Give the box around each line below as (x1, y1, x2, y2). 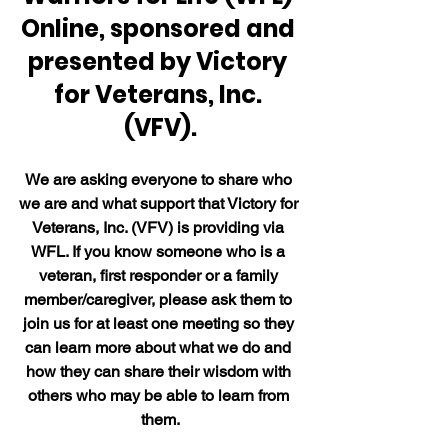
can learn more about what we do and (25, 338, 295, 358)
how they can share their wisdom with (25, 362, 295, 382)
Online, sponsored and (20, 12, 300, 46)
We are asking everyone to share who (24, 170, 296, 190)
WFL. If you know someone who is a (31, 242, 289, 262)
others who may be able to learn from (27, 386, 293, 406)
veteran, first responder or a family (38, 266, 282, 286)
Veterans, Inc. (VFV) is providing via (32, 218, 288, 238)
